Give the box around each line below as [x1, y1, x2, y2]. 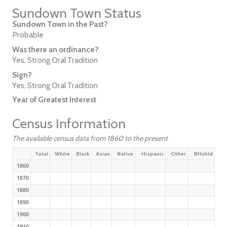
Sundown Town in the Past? [12, 19, 108, 29]
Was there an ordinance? [12, 44, 99, 54]
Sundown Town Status [12, 5, 141, 22]
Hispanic [141, 150, 164, 157]
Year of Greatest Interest [12, 95, 96, 105]
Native [117, 150, 134, 157]
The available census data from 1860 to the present [12, 133, 168, 143]
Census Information [12, 116, 126, 132]
